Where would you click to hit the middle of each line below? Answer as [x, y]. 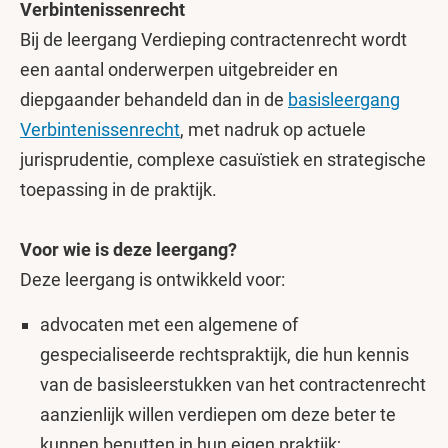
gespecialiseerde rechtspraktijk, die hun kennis [224, 354]
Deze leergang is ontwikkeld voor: [152, 279]
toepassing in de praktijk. [118, 189]
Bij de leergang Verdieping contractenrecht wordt [213, 39]
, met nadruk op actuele [273, 129]
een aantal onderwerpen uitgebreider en [179, 69]
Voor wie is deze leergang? [128, 249]
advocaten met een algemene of [169, 324]
